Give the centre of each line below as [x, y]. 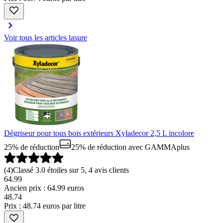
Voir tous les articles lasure [46, 38]
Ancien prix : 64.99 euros [44, 188]
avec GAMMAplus [158, 147]
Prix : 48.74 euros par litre [45, 206]
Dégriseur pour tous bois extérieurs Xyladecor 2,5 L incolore [99, 133]
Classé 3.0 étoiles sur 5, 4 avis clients [71, 170]
